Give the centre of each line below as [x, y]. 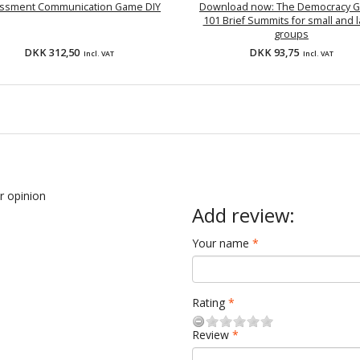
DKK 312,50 [53, 53]
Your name [221, 243]
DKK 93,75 [275, 53]
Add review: [243, 216]
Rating [209, 303]
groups [291, 35]
